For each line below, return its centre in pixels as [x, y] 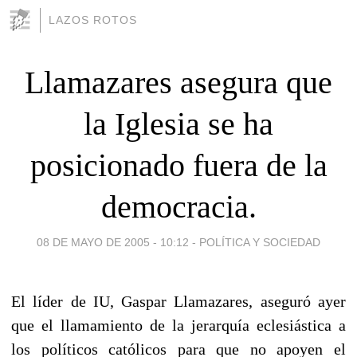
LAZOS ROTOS [93, 20]
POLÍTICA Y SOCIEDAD [260, 242]
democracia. [178, 206]
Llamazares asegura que [178, 82]
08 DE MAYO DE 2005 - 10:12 [113, 242]
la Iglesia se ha [178, 124]
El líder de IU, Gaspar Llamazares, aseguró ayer [178, 301]
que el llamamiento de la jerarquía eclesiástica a [178, 325]
